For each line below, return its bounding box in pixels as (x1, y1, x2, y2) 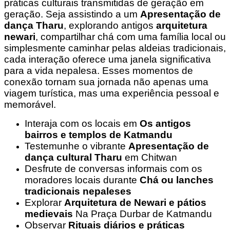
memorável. (4, 99, 56, 110)
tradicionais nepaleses (25, 186, 131, 197)
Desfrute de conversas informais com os (25, 163, 202, 174)
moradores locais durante (25, 175, 140, 185)
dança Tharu (4, 20, 64, 31)
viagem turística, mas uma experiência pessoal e (4, 88, 219, 99)
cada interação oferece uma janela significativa (4, 54, 211, 65)
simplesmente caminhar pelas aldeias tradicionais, (4, 43, 226, 53)
